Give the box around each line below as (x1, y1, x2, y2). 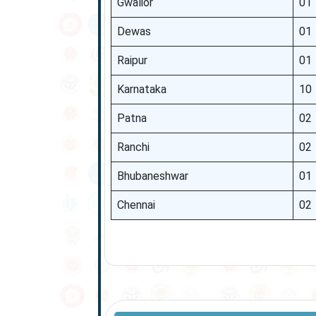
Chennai (116, 198, 155, 212)
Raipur (116, 54, 147, 67)
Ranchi (116, 140, 150, 154)
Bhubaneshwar (116, 169, 188, 183)
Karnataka (116, 83, 166, 96)
